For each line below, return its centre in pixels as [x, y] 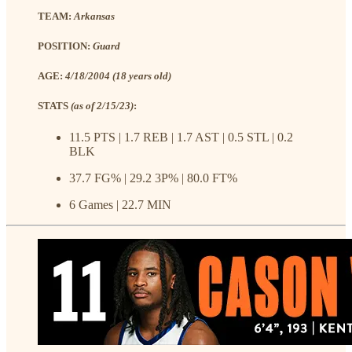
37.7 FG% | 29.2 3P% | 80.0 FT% [153, 178]
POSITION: [65, 46]
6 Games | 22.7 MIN [120, 204]
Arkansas [94, 16]
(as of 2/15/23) [102, 106]
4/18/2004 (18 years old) [118, 76]
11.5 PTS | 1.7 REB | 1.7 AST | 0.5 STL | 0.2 [181, 137]
